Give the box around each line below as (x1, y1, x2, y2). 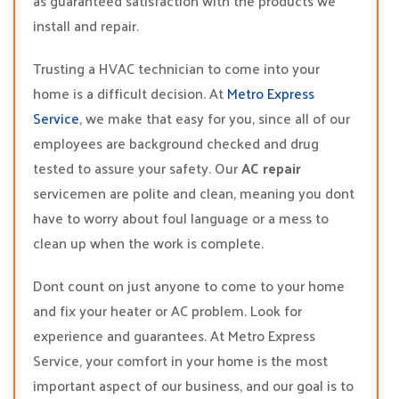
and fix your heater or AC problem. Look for (33, 297, 302, 323)
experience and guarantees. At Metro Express (33, 322, 315, 348)
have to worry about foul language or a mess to (33, 205, 329, 231)
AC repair (241, 155, 301, 181)
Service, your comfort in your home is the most (33, 347, 328, 373)
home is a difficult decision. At (33, 80, 227, 106)
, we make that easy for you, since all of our (79, 105, 350, 131)
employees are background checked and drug (33, 130, 319, 156)
